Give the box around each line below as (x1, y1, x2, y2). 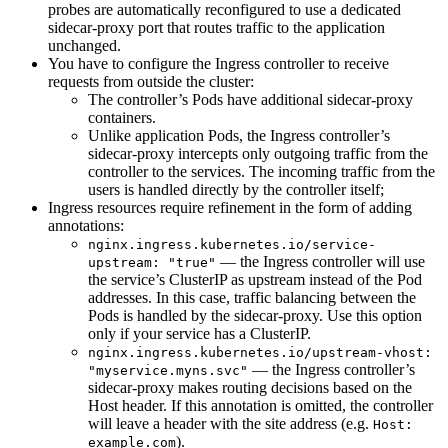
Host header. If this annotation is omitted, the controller (88, 396, 433, 414)
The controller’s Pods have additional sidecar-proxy (88, 90, 413, 108)
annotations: (48, 216, 124, 234)
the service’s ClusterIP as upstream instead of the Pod (88, 270, 422, 288)
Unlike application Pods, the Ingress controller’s (88, 126, 390, 144)
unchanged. (48, 36, 121, 54)
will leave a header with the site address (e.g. (88, 414, 373, 432)
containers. (88, 108, 156, 126)
